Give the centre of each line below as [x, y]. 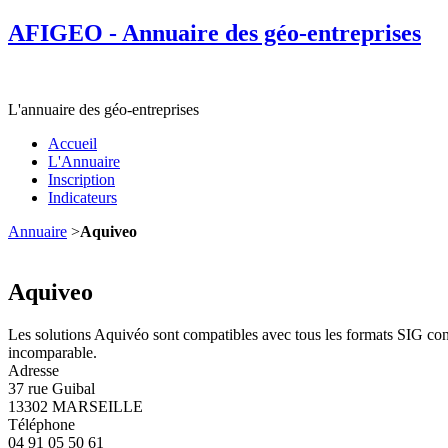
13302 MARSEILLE [75, 406]
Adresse [33, 370]
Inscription [81, 179]
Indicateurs [82, 197]
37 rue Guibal [51, 388]
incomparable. [52, 352]
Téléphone [41, 424]
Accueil [72, 143]
